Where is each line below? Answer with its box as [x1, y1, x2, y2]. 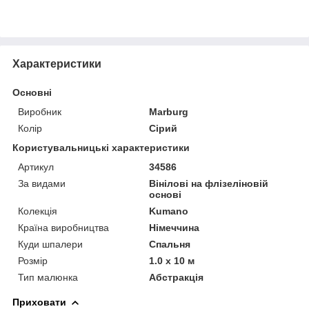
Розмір [18, 255, 48, 266]
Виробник [18, 106, 61, 117]
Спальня [149, 238, 191, 250]
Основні [12, 86, 52, 98]
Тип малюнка [18, 271, 78, 283]
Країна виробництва [18, 221, 109, 233]
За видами [18, 177, 66, 189]
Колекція [18, 205, 57, 217]
